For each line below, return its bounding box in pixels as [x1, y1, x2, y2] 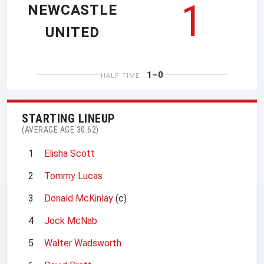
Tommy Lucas [44, 170, 103, 181]
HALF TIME [101, 71, 140, 80]
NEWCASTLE [27, 2, 118, 19]
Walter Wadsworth [44, 237, 121, 249]
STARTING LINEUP [22, 111, 115, 126]
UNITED [45, 24, 100, 41]
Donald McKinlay [44, 192, 113, 204]
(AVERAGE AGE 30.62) [22, 124, 99, 134]
